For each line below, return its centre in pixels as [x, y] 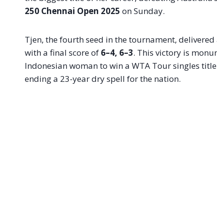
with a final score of [63, 53]
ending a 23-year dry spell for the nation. [103, 79]
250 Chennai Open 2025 [72, 11]
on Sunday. [142, 11]
